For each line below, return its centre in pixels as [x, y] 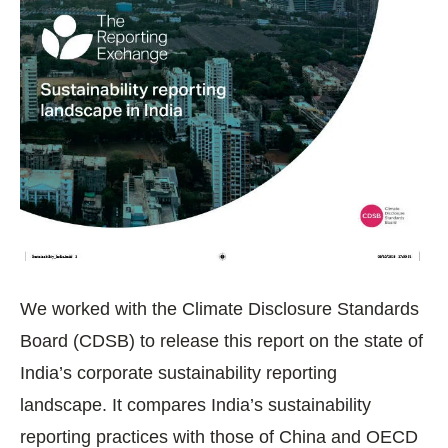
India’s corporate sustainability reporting [178, 372]
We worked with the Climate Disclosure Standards [219, 308]
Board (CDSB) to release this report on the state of [221, 340]
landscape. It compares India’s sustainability [195, 404]
